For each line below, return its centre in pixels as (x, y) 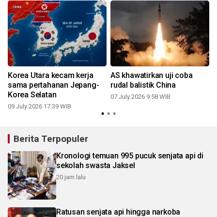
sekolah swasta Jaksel (96, 165)
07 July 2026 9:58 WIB (140, 96)
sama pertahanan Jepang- (54, 85)
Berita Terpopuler (51, 139)
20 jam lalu (71, 177)
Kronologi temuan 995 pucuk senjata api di (130, 155)
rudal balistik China (143, 85)
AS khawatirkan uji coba (152, 75)
